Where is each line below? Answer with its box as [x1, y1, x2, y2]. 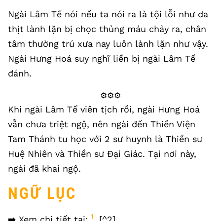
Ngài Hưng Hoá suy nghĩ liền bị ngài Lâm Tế [8, 53, 195, 64]
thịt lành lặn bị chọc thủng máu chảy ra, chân [8, 24, 206, 34]
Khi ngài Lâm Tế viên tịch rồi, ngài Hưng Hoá [8, 104, 200, 114]
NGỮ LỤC [8, 184, 77, 203]
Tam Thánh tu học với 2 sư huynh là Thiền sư [8, 134, 202, 144]
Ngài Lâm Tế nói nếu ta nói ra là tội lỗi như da [8, 9, 208, 19]
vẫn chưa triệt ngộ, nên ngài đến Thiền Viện [8, 119, 195, 129]
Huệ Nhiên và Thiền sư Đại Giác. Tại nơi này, [8, 148, 196, 159]
